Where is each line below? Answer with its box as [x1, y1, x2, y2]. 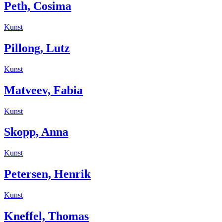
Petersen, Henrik [4, 167, 91, 181]
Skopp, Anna [4, 125, 68, 139]
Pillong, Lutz [4, 41, 70, 55]
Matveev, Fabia [4, 83, 83, 97]
